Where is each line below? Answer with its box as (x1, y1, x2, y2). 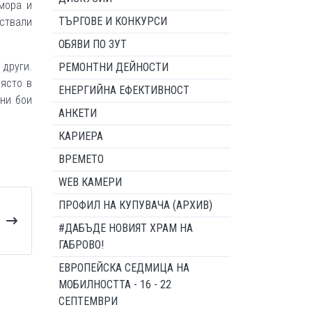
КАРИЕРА (58, 130, 103, 143)
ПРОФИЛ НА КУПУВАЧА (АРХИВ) (58, 198, 212, 212)
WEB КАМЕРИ (58, 175, 122, 189)
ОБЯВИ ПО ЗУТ (58, 38, 127, 51)
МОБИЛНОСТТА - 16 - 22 (58, 278, 171, 291)
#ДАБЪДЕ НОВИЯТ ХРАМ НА (58, 221, 193, 235)
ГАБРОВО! (58, 238, 104, 251)
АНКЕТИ (58, 107, 97, 120)
